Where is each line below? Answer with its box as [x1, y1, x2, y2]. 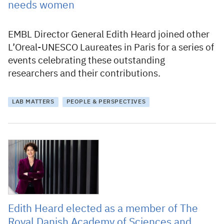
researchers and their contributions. [8, 69, 160, 78]
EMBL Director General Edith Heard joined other [8, 30, 209, 39]
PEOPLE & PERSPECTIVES [66, 99, 146, 105]
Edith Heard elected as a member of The [8, 204, 198, 214]
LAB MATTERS [12, 99, 54, 105]
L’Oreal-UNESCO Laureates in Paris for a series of [8, 43, 214, 52]
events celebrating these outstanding [8, 56, 165, 65]
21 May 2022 [8, 141, 47, 148]
